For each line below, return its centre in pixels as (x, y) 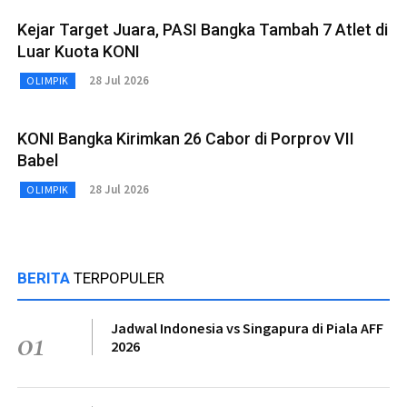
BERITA (45, 278)
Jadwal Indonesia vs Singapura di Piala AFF (247, 328)
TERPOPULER (119, 278)
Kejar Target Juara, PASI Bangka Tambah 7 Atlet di (203, 29)
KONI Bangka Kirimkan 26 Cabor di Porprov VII (186, 138)
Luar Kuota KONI (79, 51)
